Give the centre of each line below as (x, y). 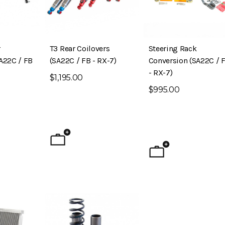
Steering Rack (173, 48)
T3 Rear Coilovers (80, 48)
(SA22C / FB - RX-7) (83, 60)
